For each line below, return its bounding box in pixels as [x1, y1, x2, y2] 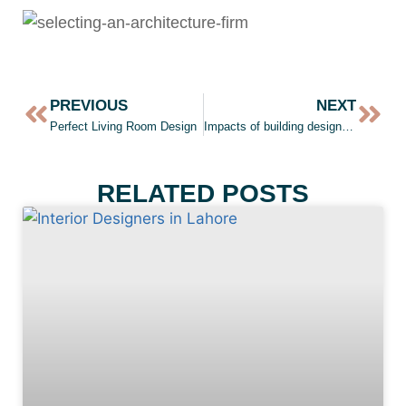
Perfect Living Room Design [50, 119, 197, 133]
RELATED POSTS [97, 179, 309, 208]
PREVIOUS [50, 96, 128, 114]
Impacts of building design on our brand [341, 119, 353, 133]
